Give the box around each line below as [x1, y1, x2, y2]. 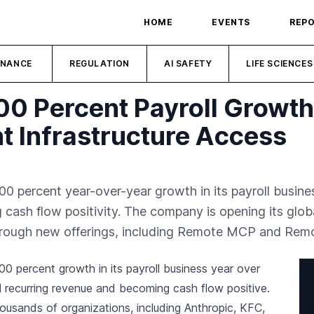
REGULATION [69, 58, 130, 69]
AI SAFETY [164, 58, 212, 69]
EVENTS [212, 17, 250, 27]
